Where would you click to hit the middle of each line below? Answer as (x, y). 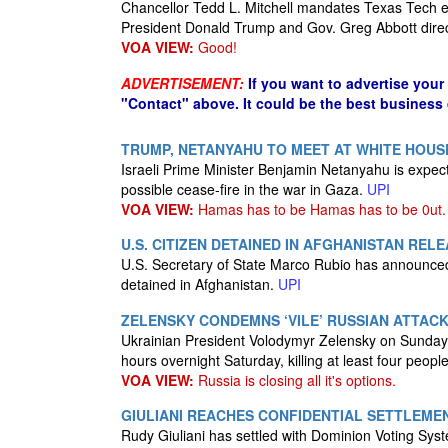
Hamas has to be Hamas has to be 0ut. (320, 209)
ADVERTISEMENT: (182, 83)
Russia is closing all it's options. (295, 380)
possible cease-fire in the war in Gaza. (244, 189)
